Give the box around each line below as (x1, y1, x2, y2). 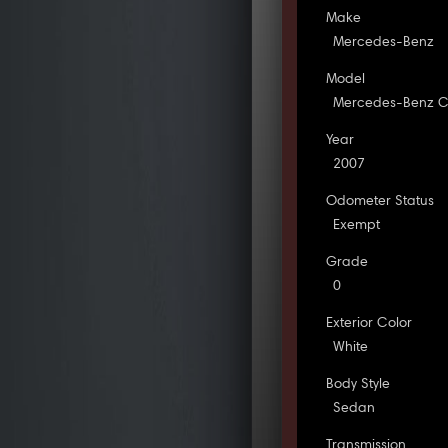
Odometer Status (326, 194, 435, 209)
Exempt (333, 218, 381, 233)
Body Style (326, 377, 391, 392)
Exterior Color (326, 316, 413, 331)
